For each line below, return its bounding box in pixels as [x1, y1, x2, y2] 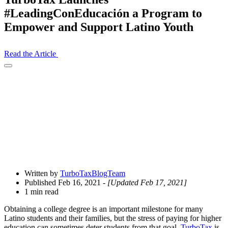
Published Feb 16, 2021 [24, 178, 101, 187]
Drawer [8, 80, 28, 88]
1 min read [24, 187, 59, 196]
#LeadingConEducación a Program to [4, 6, 202, 20]
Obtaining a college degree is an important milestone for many [4, 205, 203, 214]
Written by [24, 169, 60, 178]
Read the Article [4, 49, 58, 58]
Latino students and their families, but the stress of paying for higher [4, 214, 221, 223]
